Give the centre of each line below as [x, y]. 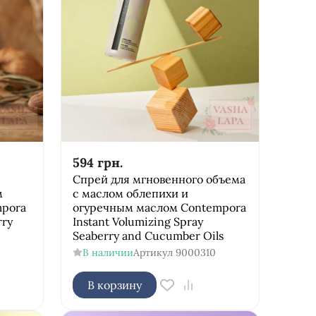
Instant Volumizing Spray [138, 221]
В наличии [108, 252]
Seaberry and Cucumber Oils [148, 235]
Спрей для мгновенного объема [159, 179]
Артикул [153, 252]
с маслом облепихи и [130, 193]
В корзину [114, 285]
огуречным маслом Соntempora [159, 207]
